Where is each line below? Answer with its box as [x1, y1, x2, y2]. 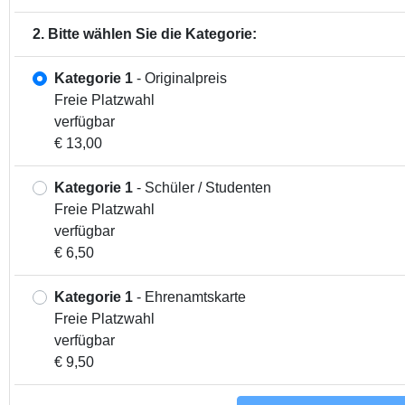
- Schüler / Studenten [133, 179, 271, 195]
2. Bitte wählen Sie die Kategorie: [33, 25, 257, 42]
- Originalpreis [133, 70, 227, 86]
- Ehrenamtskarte [133, 288, 246, 305]
